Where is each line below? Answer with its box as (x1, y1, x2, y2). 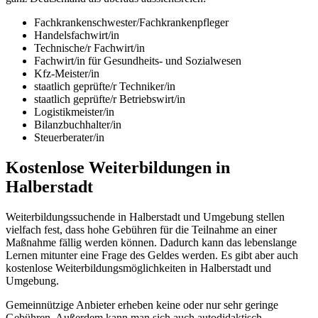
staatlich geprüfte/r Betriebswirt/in (34, 93, 185, 106)
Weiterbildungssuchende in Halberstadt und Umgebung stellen (6, 210, 285, 223)
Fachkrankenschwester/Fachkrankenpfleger (34, 16, 229, 29)
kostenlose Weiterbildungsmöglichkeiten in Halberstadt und (6, 261, 271, 274)
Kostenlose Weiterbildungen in (6, 158, 230, 177)
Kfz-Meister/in (34, 67, 99, 80)
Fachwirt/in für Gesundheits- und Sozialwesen (34, 55, 241, 67)
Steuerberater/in (34, 131, 104, 144)
